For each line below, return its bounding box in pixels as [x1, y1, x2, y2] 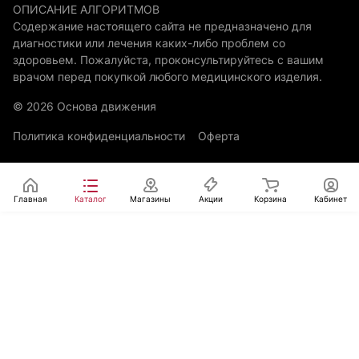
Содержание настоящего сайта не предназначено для [13, 19, 312, 33]
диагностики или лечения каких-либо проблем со [13, 36, 285, 50]
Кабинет [314, 194, 347, 204]
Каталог [74, 194, 107, 204]
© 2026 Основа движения [13, 99, 156, 113]
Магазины [130, 194, 171, 204]
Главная [13, 194, 47, 204]
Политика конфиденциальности [13, 129, 185, 143]
